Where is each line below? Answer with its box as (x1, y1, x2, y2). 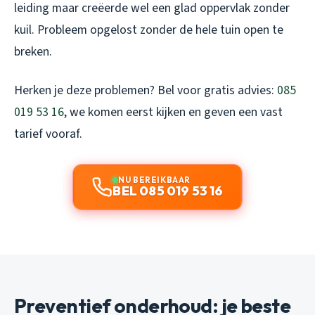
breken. (14, 42, 52, 60)
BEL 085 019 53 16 (112, 182, 224, 199)
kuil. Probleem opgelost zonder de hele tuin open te (14, 20, 283, 39)
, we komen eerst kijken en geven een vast (64, 103, 283, 121)
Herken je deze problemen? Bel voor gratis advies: (14, 81, 277, 99)
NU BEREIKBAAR (118, 174, 191, 185)
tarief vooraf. (14, 124, 82, 143)
